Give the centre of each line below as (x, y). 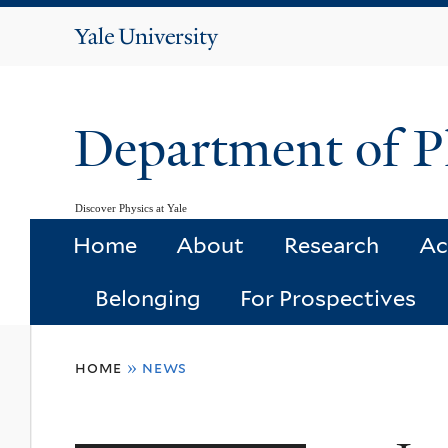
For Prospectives (328, 298)
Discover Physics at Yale (131, 207)
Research (331, 245)
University (169, 62)
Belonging (147, 298)
